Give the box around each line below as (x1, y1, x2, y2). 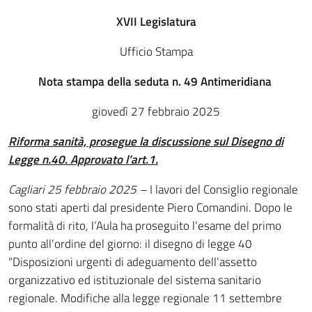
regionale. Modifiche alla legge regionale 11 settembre (8, 289, 282, 307)
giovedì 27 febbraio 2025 (92, 102, 220, 120)
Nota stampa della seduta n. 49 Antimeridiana (38, 72, 274, 91)
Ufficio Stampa (119, 42, 193, 61)
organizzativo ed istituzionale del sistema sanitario (8, 271, 261, 289)
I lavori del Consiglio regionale (150, 180, 298, 198)
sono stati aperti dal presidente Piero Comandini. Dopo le (8, 198, 292, 217)
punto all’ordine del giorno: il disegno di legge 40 (8, 235, 252, 253)
